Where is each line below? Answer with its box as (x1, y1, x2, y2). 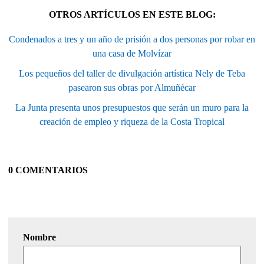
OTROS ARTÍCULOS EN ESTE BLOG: (48, 9, 216, 20)
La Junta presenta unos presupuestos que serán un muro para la (15, 103, 249, 113)
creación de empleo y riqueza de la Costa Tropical (39, 117, 225, 127)
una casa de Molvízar (93, 48, 171, 59)
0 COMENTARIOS (8, 165, 88, 176)
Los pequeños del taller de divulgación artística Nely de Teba (19, 68, 245, 79)
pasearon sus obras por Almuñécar (68, 82, 196, 93)
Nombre (23, 232, 56, 243)
